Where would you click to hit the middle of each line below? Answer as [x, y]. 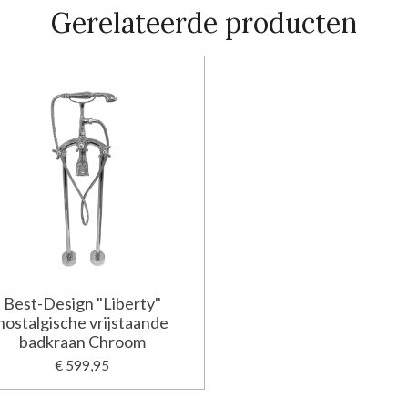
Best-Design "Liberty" [82, 304]
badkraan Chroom [82, 342]
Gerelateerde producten [204, 22]
